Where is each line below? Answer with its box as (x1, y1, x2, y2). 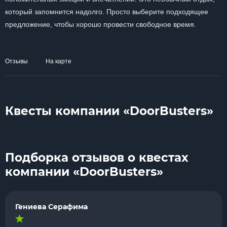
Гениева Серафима (15, 202, 88, 211)
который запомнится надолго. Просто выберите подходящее (5, 8, 208, 16)
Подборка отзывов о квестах (5, 150, 188, 165)
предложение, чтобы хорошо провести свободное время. (5, 20, 196, 28)
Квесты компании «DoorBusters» (5, 104, 213, 118)
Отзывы (5, 58, 28, 65)
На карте (46, 58, 71, 65)
